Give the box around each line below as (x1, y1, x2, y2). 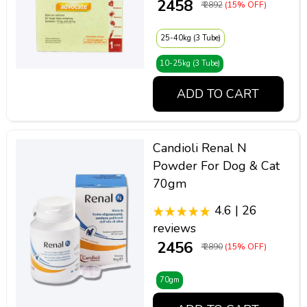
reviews (152, 219, 196, 236)
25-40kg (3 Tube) (160, 33, 221, 44)
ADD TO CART (177, 86, 260, 103)
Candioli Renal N (152, 140, 247, 157)
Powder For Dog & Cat (152, 158, 280, 175)
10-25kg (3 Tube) (159, 58, 220, 69)
